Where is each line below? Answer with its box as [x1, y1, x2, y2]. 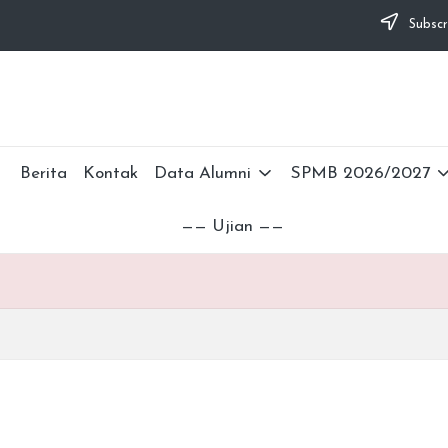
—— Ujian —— [180, 217, 284, 235]
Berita [20, 164, 68, 182]
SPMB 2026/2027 [290, 164, 430, 182]
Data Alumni [154, 164, 252, 182]
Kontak [83, 164, 139, 182]
